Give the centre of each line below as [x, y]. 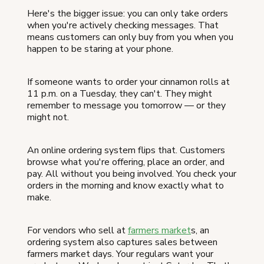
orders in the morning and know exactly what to [126, 185]
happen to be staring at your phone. [100, 49]
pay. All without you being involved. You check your [132, 174]
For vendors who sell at [77, 230]
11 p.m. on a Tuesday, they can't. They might [120, 93]
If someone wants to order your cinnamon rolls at [128, 82]
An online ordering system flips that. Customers [126, 150]
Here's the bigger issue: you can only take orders [128, 13]
